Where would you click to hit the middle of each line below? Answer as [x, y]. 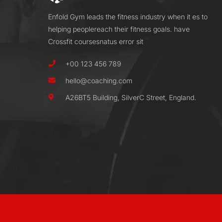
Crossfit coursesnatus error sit [96, 41]
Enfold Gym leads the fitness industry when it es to [128, 17]
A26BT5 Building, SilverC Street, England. [131, 97]
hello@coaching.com [99, 81]
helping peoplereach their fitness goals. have [119, 29]
